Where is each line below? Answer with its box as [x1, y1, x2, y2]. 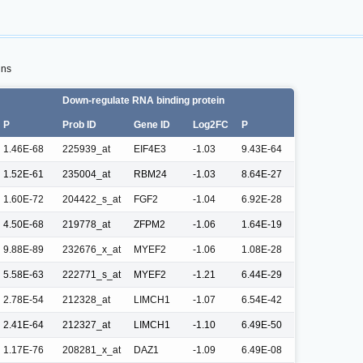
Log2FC [193, 118, 228, 130]
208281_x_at [62, 344, 121, 356]
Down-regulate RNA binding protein [62, 94, 224, 106]
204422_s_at [62, 193, 121, 205]
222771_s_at [62, 268, 121, 280]
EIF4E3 [134, 143, 166, 155]
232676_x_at [62, 243, 121, 255]
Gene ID [134, 118, 170, 130]
